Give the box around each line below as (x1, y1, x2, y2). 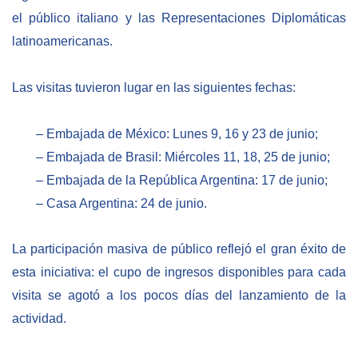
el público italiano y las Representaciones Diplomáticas (12, 11, 346, 26)
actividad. (12, 312, 66, 326)
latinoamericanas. (12, 34, 113, 49)
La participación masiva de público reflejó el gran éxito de (12, 242, 346, 257)
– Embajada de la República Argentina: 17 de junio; (36, 173, 328, 187)
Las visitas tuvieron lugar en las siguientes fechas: (12, 80, 296, 94)
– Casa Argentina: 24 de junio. (36, 196, 207, 210)
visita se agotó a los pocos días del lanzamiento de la (12, 288, 346, 303)
